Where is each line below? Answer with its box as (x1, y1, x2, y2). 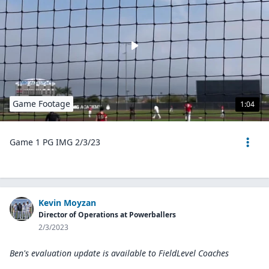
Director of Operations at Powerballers (38, 210, 176, 220)
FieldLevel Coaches (159, 247, 229, 259)
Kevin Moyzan (38, 197, 96, 208)
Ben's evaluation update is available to (10, 247, 156, 259)
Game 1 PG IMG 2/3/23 (10, 136, 100, 148)
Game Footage (13, 98, 70, 109)
